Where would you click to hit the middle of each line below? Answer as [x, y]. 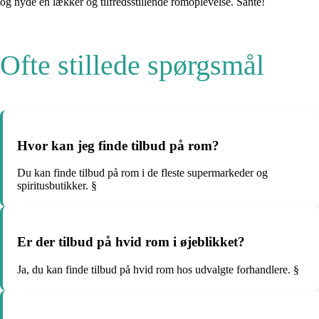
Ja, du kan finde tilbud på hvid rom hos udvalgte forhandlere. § [158, 269]
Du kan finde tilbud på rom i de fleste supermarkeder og [142, 173]
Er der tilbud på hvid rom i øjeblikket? [131, 241]
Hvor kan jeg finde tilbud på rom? [118, 145]
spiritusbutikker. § [57, 186]
